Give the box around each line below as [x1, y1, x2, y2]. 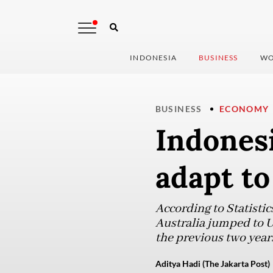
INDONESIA [130, 53, 177, 63]
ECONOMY [219, 104, 269, 115]
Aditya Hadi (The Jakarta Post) [155, 258, 270, 269]
